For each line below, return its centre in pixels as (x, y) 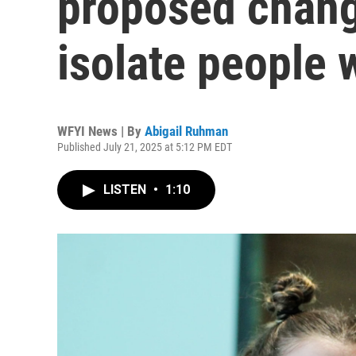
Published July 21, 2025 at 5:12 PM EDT (145, 147)
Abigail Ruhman (186, 131)
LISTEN (126, 190)
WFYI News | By (101, 131)
